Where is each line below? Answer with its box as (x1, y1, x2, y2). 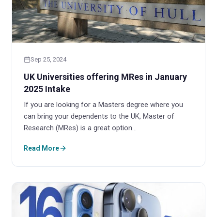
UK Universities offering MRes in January (24, 71, 187, 82)
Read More (24, 144, 59, 152)
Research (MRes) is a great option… (24, 123, 137, 132)
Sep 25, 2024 (31, 55, 66, 63)
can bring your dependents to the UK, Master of (24, 111, 174, 121)
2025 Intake (24, 83, 70, 94)
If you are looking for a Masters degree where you (24, 100, 183, 109)
